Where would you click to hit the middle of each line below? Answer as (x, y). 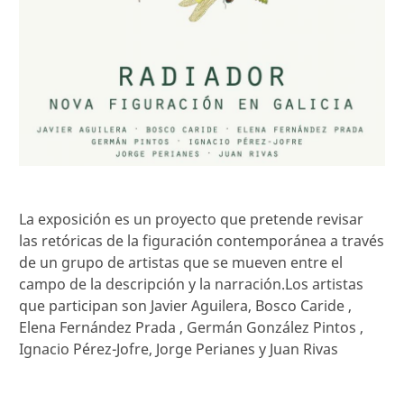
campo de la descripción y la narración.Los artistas (191, 285)
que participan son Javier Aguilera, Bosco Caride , (185, 306)
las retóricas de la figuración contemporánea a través (202, 241)
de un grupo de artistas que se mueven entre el (181, 263)
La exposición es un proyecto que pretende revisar (191, 220)
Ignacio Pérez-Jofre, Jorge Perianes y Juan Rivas (179, 349)
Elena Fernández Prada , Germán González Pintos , (191, 328)
